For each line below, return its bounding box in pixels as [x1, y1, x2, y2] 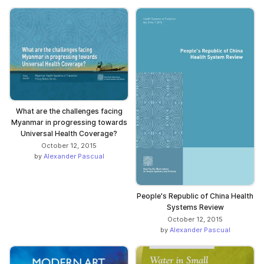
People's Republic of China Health [137, 192, 253, 201]
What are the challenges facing [15, 106, 123, 115]
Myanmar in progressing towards [11, 117, 127, 127]
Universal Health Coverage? [21, 128, 117, 138]
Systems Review [166, 203, 224, 212]
